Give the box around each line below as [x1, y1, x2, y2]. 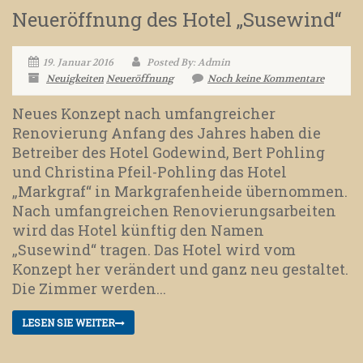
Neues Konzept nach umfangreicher [12, 104, 275, 124]
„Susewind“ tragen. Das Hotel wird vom [12, 240, 296, 260]
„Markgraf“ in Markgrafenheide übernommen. [12, 181, 348, 202]
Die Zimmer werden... [12, 279, 166, 299]
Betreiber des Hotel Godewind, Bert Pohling [12, 143, 325, 163]
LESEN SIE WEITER [22, 316, 115, 330]
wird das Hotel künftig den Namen [12, 220, 264, 241]
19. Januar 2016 [43, 56, 113, 70]
